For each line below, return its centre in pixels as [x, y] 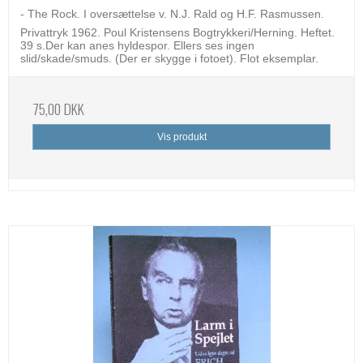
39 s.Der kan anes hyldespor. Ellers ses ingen [137, 45]
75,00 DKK [58, 108]
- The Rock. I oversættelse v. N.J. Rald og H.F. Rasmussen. [172, 13]
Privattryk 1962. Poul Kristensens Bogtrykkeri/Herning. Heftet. [177, 32]
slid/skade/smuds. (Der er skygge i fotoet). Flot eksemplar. [169, 58]
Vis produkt [181, 137]
